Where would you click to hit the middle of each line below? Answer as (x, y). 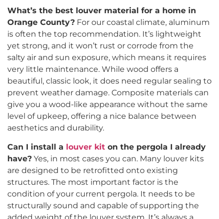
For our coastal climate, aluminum (142, 22)
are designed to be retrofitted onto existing (93, 170)
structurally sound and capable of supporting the (103, 205)
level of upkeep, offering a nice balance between (102, 116)
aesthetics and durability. (56, 128)
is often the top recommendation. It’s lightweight (104, 34)
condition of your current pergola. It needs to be (101, 194)
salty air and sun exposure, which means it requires (107, 58)
